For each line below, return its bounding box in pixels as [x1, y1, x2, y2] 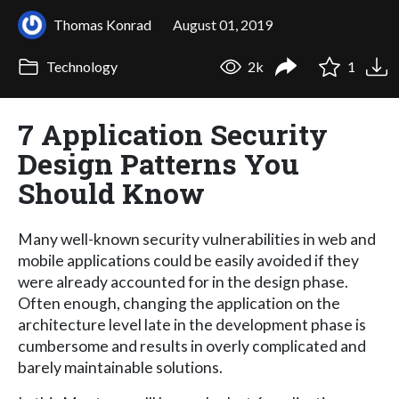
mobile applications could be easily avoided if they [18, 250, 359, 270]
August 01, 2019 [173, 15, 273, 33]
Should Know [18, 173, 205, 212]
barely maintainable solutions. [18, 357, 223, 377]
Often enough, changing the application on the [18, 293, 340, 313]
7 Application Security [18, 114, 328, 153]
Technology [43, 58, 118, 76]
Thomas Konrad [53, 15, 151, 33]
